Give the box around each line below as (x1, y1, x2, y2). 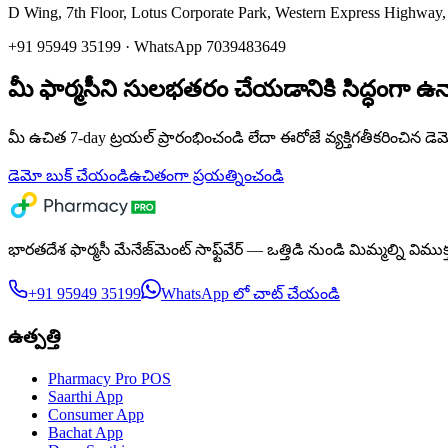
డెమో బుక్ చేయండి (8, 166, 129, 184)
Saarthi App (48, 388, 123, 406)
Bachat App (48, 424, 123, 442)
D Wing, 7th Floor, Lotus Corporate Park (8, 4, 267, 22)
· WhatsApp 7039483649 (121, 38, 286, 56)
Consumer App (48, 406, 144, 424)
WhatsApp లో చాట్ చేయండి (161, 284, 340, 302)
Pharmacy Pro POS (48, 370, 171, 388)
